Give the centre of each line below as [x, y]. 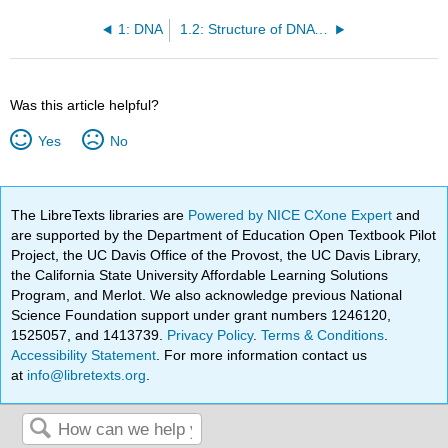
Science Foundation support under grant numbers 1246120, [201, 315]
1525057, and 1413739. [89, 335]
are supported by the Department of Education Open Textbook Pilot [224, 235]
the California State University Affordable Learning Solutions [200, 275]
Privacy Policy [210, 335]
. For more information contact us [262, 355]
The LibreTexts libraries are [100, 215]
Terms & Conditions [323, 335]
